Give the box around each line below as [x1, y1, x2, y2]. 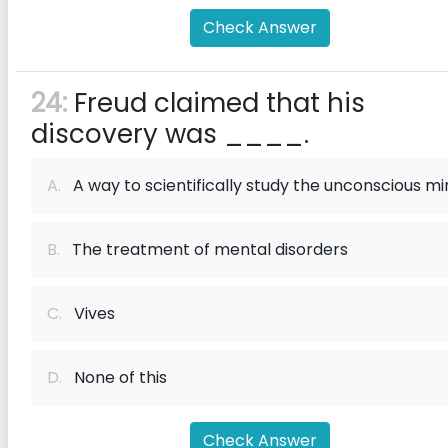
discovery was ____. [31, 116, 309, 152]
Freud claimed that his [67, 85, 365, 121]
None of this [62, 366, 167, 389]
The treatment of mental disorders [60, 238, 348, 261]
